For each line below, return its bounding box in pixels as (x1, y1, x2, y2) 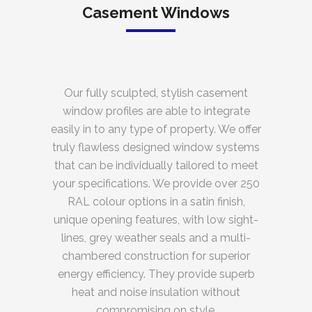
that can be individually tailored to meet (54, 159, 258, 173)
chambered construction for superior (62, 249, 250, 263)
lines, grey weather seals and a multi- (61, 231, 251, 245)
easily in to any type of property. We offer (51, 123, 261, 136)
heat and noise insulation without (72, 286, 240, 299)
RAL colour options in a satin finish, (67, 195, 245, 209)
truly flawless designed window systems (52, 141, 260, 155)
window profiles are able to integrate (62, 104, 250, 118)
